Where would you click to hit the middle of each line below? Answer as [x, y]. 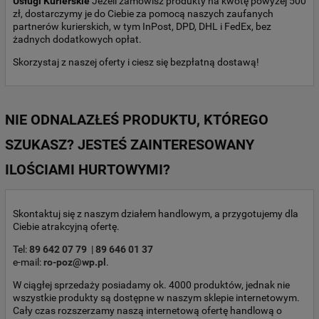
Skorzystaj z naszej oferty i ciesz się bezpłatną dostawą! [136, 62]
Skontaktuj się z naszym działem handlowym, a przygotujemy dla [156, 214]
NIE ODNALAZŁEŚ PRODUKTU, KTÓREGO [137, 120]
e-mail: [28, 262]
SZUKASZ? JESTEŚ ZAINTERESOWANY [130, 145]
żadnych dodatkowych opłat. [77, 40]
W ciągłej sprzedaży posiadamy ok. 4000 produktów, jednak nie [151, 285]
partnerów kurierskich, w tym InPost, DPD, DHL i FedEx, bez [142, 27]
